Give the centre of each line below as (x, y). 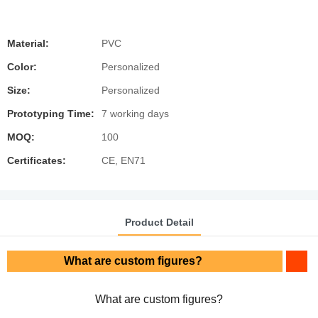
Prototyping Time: (51, 114)
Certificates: (37, 160)
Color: (22, 67)
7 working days (135, 114)
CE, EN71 (124, 160)
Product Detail (159, 222)
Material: (28, 43)
